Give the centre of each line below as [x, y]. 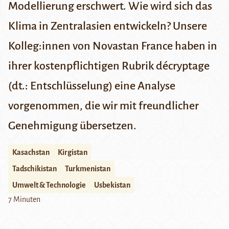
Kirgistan [73, 153]
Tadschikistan [35, 169]
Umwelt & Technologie [49, 185]
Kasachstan [31, 153]
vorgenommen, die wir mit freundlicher [104, 106]
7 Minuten [24, 200]
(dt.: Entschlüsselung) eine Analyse [92, 86]
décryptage [183, 66]
